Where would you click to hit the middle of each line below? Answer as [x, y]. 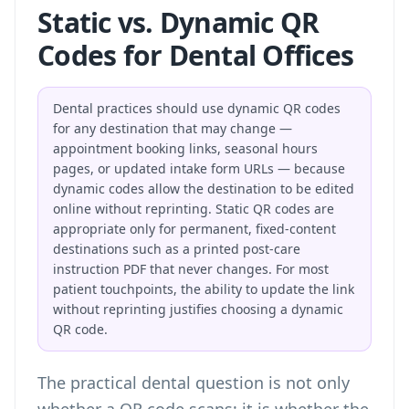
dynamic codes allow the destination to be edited [204, 189]
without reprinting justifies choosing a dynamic [198, 309]
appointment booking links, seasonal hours [185, 148]
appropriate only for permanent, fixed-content [194, 229]
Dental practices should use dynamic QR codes [197, 108]
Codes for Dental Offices [195, 55]
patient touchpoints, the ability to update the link [204, 289]
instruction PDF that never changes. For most [191, 269]
